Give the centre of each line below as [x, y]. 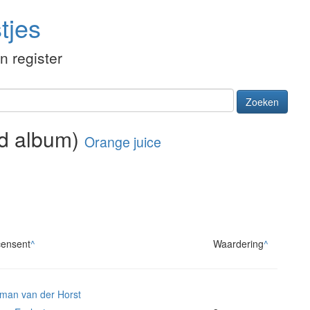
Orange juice [123, 142]
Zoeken [262, 102]
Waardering [238, 244]
